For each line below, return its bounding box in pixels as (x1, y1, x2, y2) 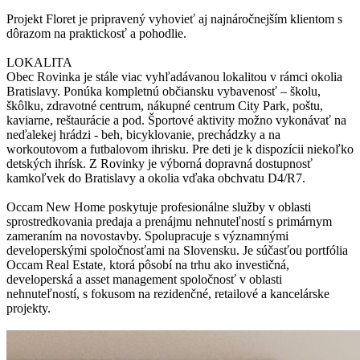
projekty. (6, 301, 51, 316)
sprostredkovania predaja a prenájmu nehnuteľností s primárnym (6, 215, 332, 229)
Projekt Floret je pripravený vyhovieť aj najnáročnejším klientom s (6, 12, 342, 27)
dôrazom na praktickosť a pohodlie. (6, 27, 186, 41)
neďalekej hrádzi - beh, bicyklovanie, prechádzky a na (6, 128, 280, 142)
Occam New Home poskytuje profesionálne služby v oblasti (6, 200, 311, 215)
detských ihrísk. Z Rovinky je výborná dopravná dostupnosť (6, 157, 313, 171)
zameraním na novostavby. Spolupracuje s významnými (6, 229, 288, 243)
